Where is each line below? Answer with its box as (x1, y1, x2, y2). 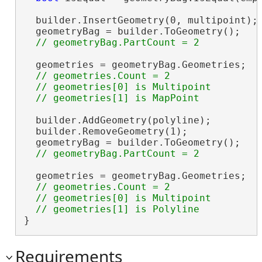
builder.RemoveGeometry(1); (23, 125, 188, 137)
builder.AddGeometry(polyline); (23, 114, 211, 126)
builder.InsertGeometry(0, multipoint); (23, 14, 258, 26)
